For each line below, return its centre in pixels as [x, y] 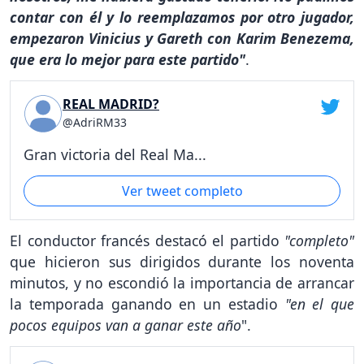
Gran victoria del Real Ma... [115, 154]
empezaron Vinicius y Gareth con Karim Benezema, [182, 39]
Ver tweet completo [182, 191]
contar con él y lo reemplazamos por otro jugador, [182, 17]
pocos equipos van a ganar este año [126, 325]
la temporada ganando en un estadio [147, 304]
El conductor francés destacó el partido [145, 241]
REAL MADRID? [111, 104]
